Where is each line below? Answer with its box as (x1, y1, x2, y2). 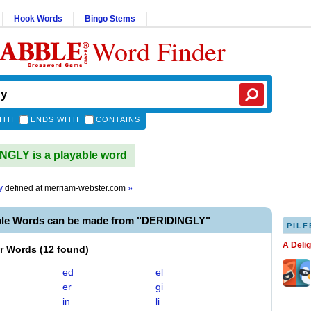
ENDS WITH (31, 115, 79, 124)
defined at (3, 183, 44, 193)
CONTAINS (96, 115, 140, 124)
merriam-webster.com (44, 183, 128, 193)
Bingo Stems (85, 14, 135, 24)
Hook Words (14, 14, 62, 24)
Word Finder (92, 33, 226, 69)
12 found (43, 244, 85, 255)
